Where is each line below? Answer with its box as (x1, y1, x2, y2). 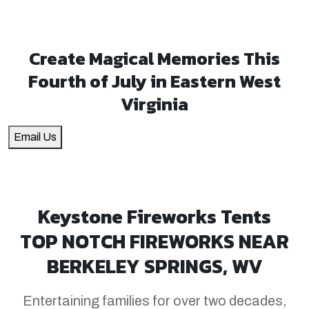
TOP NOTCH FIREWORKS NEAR (20, 226, 289, 256)
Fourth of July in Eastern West (28, 67, 281, 94)
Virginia (121, 90, 188, 117)
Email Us (14, 130, 57, 143)
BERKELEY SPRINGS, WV (46, 251, 263, 281)
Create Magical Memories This (29, 44, 280, 72)
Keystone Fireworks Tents (38, 201, 271, 231)
